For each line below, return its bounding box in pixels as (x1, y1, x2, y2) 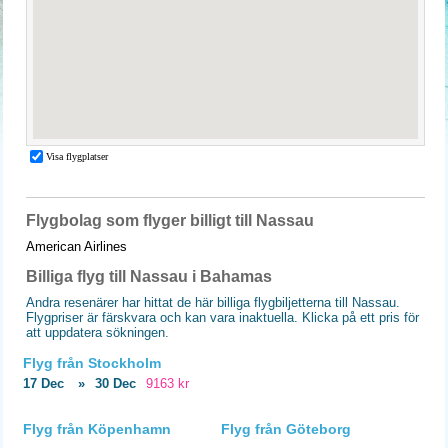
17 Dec (23, 376, 64, 391)
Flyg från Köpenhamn (23, 421, 171, 437)
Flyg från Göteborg (221, 421, 351, 437)
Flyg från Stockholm (23, 355, 161, 371)
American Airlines (26, 239, 127, 254)
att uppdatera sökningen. (26, 325, 169, 340)
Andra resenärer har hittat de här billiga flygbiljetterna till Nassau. (26, 295, 400, 310)
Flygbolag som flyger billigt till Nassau (26, 212, 314, 229)
